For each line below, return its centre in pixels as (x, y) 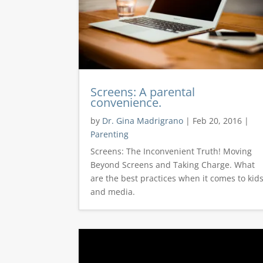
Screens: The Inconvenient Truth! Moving (171, 151)
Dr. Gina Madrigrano (143, 121)
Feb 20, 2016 (218, 121)
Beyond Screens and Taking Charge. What (173, 165)
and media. (113, 192)
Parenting (110, 134)
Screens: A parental (143, 92)
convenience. (126, 103)
